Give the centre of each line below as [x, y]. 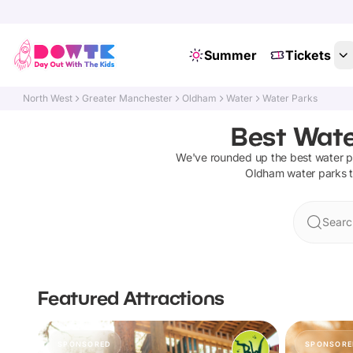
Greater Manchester [128, 98]
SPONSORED [85, 344]
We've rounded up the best [245, 157]
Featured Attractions [131, 297]
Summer [230, 55]
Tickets [308, 55]
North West [48, 98]
